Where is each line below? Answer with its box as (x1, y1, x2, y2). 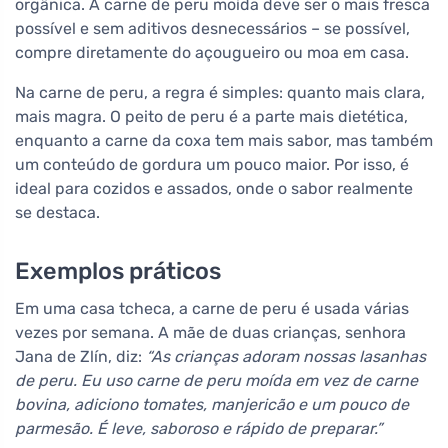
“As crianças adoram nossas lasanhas (146, 347, 426, 367)
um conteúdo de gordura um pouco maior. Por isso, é (15, 155, 409, 175)
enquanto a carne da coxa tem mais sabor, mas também (15, 131, 433, 151)
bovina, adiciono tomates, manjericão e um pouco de (15, 395, 409, 415)
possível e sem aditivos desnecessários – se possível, (15, 19, 410, 39)
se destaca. (15, 203, 100, 223)
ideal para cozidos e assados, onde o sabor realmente (15, 179, 413, 199)
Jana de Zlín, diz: (15, 347, 146, 367)
